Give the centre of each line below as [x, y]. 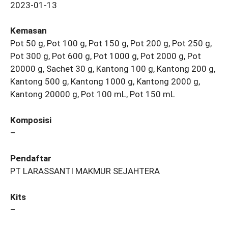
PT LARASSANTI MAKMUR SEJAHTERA [85, 171]
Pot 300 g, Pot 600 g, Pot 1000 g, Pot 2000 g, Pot [106, 56]
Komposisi [31, 120]
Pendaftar [31, 159]
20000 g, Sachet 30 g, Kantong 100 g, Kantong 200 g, [113, 69]
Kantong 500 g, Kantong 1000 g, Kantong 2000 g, [105, 82]
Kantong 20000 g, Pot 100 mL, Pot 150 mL [93, 94]
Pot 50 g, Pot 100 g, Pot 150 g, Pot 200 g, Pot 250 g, [111, 44]
